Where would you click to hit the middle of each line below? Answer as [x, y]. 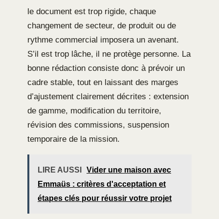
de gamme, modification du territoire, [94, 111]
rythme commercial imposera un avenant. [103, 40]
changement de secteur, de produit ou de [102, 26]
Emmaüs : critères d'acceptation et [102, 184]
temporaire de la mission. [74, 139]
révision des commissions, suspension [98, 125]
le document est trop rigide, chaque [92, 12]
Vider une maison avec [129, 170]
